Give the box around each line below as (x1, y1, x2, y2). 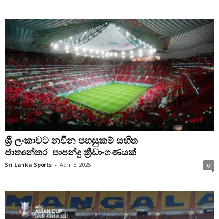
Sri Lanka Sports (5, 160, 52, 168)
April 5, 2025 (60, 160, 91, 168)
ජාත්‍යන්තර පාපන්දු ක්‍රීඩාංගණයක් (5, 145, 139, 158)
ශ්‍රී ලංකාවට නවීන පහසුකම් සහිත (5, 133, 138, 147)
